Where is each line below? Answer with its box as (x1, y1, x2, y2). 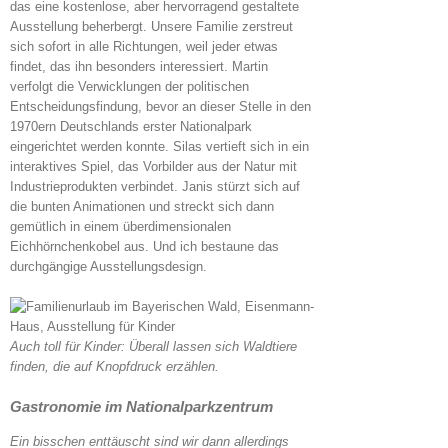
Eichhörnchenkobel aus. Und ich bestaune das (10, 238, 279, 254)
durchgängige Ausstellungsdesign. (10, 258, 207, 274)
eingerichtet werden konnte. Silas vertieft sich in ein (10, 138, 309, 154)
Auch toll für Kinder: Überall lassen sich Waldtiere (10, 338, 297, 354)
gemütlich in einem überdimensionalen (10, 218, 231, 234)
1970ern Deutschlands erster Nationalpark (10, 118, 252, 134)
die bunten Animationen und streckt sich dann (10, 198, 274, 214)
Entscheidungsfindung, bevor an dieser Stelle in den (10, 98, 311, 114)
